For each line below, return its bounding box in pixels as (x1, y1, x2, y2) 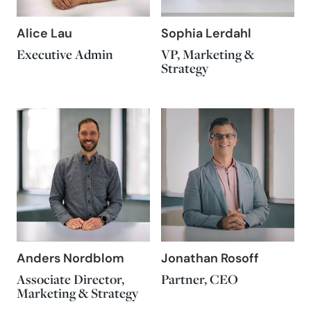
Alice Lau (17, 28, 72, 41)
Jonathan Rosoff (161, 253, 259, 266)
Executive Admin (17, 45, 113, 63)
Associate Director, (17, 270, 124, 288)
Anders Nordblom (17, 253, 124, 266)
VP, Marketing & (161, 45, 254, 63)
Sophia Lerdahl (161, 28, 251, 41)
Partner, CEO (161, 270, 238, 288)
